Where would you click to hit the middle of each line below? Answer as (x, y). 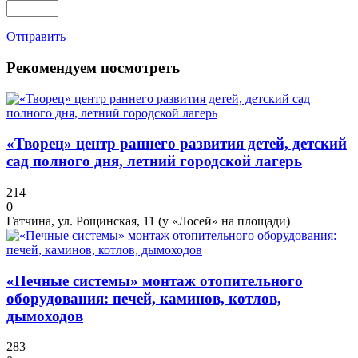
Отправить (36, 37)
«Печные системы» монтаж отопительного (155, 280)
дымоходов (45, 316)
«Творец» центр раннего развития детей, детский (177, 144)
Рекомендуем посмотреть (93, 67)
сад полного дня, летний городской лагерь (154, 161)
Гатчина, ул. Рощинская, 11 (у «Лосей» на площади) (148, 221)
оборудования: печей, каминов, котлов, (144, 298)
